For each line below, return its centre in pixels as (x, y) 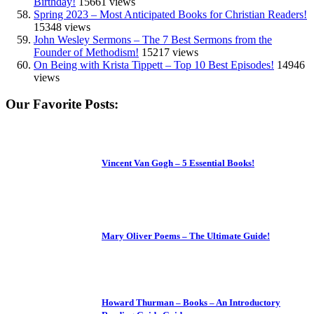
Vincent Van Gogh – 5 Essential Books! (178, 163)
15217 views (170, 52)
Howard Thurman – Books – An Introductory (191, 302)
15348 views (62, 27)
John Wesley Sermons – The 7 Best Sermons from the (153, 39)
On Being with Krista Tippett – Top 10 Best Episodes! (154, 64)
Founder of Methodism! (86, 52)
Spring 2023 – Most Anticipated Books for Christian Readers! (170, 14)
